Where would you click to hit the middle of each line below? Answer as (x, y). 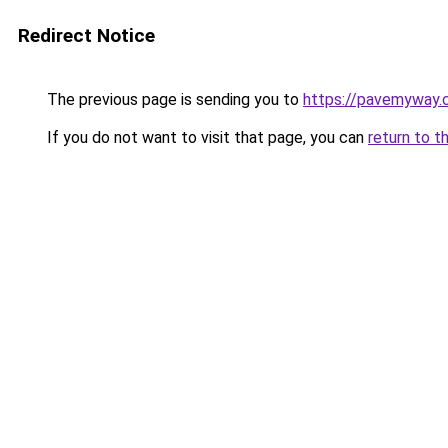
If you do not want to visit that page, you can (205, 137)
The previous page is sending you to (173, 99)
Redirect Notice (86, 35)
